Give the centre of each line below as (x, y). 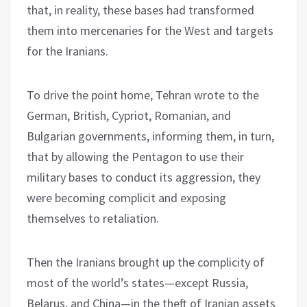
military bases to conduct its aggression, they (144, 177)
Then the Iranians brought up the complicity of (146, 262)
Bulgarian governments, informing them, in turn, (150, 136)
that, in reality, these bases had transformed (140, 10)
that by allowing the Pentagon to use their (135, 156)
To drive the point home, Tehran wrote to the (143, 95)
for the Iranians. (67, 51)
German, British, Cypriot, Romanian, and (129, 115)
